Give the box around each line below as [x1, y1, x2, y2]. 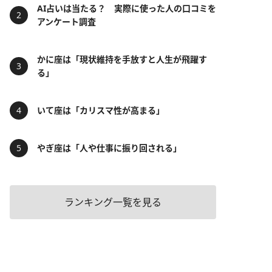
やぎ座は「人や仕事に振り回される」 [37, 142, 182, 154]
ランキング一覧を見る [64, 195, 161, 209]
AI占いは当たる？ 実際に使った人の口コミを [37, 2, 216, 14]
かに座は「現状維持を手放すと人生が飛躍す [37, 53, 207, 65]
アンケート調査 [37, 16, 96, 27]
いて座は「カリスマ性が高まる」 [37, 104, 165, 116]
